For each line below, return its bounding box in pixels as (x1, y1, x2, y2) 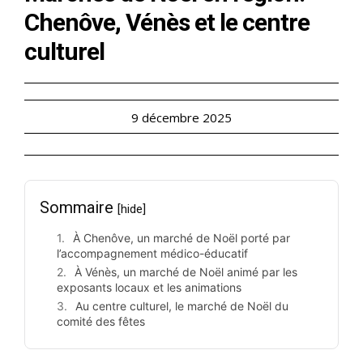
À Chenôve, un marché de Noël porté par (73, 231, 290, 246)
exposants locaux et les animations (57, 280, 241, 295)
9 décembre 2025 (131, 109, 232, 126)
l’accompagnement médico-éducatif (57, 246, 248, 261)
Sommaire (40, 198, 117, 218)
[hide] (117, 202, 146, 217)
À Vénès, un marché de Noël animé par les (75, 265, 297, 280)
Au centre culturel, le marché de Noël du (75, 299, 288, 314)
